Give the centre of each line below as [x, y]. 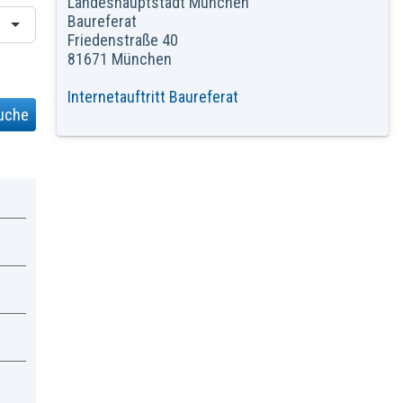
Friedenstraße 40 [122, 40]
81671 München [119, 58]
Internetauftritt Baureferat [152, 96]
